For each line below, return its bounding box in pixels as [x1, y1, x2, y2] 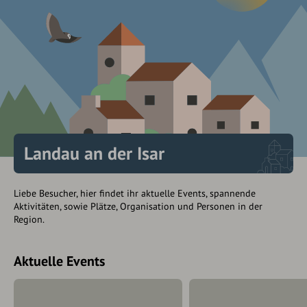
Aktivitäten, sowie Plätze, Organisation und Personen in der [14, 200, 262, 213]
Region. [14, 213, 45, 226]
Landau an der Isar [24, 142, 164, 165]
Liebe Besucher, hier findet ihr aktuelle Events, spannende [14, 187, 256, 200]
